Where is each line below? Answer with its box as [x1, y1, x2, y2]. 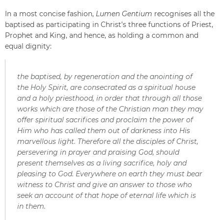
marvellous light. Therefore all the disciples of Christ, [17, 137, 198, 146]
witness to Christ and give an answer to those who [17, 180, 192, 189]
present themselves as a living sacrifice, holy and [17, 159, 187, 167]
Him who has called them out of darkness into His [17, 126, 190, 135]
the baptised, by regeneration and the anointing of [17, 72, 192, 81]
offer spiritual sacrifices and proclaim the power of [17, 115, 193, 124]
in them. [17, 202, 46, 211]
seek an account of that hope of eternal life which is [17, 191, 196, 200]
